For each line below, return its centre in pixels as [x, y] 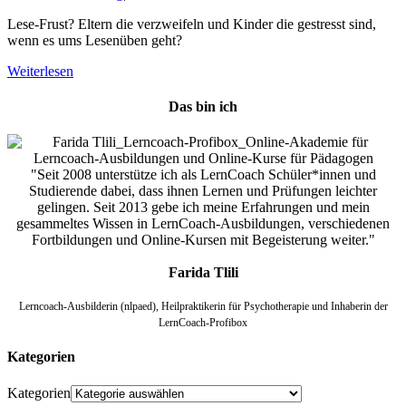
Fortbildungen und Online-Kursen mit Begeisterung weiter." [203, 240]
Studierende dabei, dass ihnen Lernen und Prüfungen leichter [203, 191]
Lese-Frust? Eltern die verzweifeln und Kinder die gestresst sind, [192, 24]
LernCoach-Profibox [203, 323]
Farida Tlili [203, 273]
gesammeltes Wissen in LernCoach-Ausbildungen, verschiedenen [203, 224]
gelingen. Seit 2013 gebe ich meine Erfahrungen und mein [203, 208]
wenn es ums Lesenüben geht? [95, 40]
